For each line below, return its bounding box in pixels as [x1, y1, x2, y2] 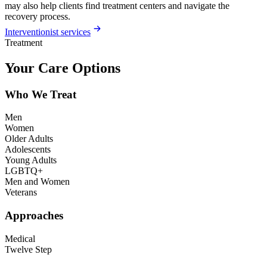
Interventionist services [5, 26, 91, 37]
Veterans [5, 187, 37, 198]
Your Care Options [5, 60, 120, 76]
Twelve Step [5, 244, 52, 254]
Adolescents [5, 144, 51, 155]
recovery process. [5, 11, 70, 21]
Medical [5, 233, 35, 244]
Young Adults [5, 155, 57, 166]
